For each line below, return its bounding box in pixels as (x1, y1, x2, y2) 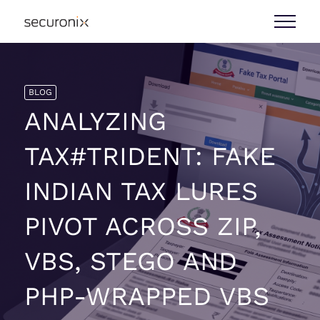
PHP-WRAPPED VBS (24, 281, 269, 311)
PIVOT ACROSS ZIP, (24, 211, 261, 241)
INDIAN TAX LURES (24, 176, 258, 206)
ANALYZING (24, 106, 166, 136)
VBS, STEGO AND (24, 246, 237, 276)
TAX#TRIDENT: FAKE (24, 141, 276, 171)
